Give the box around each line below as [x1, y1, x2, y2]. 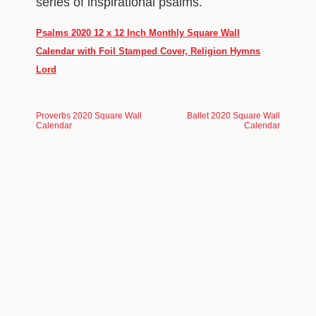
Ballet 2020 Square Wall [187, 111, 281, 121]
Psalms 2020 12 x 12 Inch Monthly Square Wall [35, 28, 240, 38]
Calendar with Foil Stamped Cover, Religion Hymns [35, 46, 260, 56]
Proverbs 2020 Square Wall [35, 111, 142, 121]
